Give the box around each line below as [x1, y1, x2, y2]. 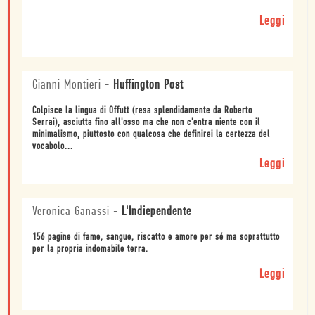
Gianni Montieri [32, 79, 101, 93]
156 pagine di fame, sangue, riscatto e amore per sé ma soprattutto [32, 232, 280, 243]
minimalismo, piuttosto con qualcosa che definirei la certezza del [32, 129, 270, 141]
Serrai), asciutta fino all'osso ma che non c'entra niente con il [32, 117, 260, 129]
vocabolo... [32, 141, 73, 153]
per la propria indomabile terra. [32, 244, 148, 255]
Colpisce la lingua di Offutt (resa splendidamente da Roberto [32, 105, 252, 117]
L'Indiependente [122, 205, 191, 219]
